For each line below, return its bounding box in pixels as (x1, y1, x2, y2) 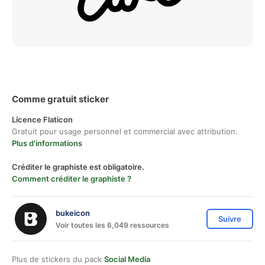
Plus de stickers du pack (12, 254, 104, 264)
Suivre (218, 214, 241, 224)
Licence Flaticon (12, 115, 73, 124)
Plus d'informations (12, 138, 82, 148)
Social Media (104, 254, 150, 264)
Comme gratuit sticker (12, 93, 109, 105)
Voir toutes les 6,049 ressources (56, 220, 169, 230)
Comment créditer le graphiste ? (12, 174, 131, 183)
